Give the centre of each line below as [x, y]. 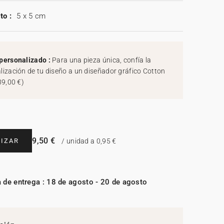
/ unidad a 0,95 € [88, 141]
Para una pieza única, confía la [102, 60]
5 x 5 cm [31, 16]
